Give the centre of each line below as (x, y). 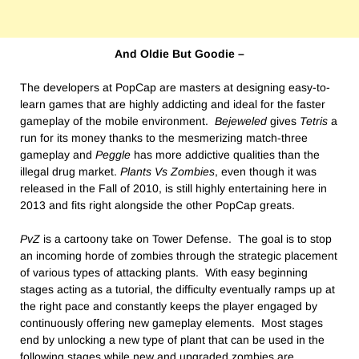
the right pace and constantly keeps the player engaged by (169, 307)
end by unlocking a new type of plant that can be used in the (172, 340)
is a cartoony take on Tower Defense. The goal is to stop (186, 239)
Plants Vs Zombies (167, 172)
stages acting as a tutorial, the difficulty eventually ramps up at (177, 290)
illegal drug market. (70, 172)
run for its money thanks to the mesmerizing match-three (164, 138)
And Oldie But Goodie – (179, 54)
